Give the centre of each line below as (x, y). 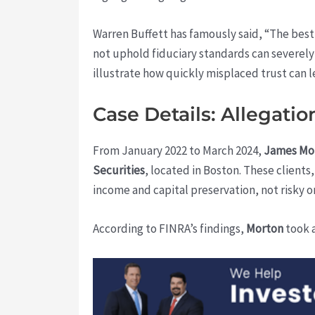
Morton (265, 229)
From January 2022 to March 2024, (178, 151)
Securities (119, 171)
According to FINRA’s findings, (169, 229)
